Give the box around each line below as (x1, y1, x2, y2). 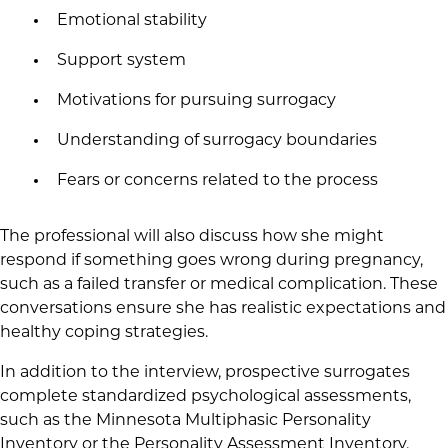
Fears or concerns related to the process (56, 173, 378, 189)
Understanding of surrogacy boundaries (56, 133, 377, 149)
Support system (56, 53, 186, 69)
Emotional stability (56, 13, 207, 29)
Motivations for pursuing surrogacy (56, 93, 336, 109)
